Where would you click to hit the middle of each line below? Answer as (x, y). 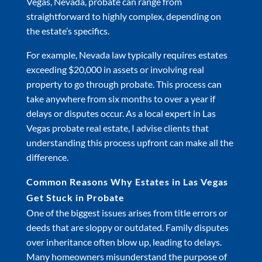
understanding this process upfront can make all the (130, 142)
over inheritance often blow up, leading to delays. (124, 242)
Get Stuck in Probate (75, 197)
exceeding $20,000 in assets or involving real (115, 69)
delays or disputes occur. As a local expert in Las (121, 113)
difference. (47, 157)
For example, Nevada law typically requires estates (127, 54)
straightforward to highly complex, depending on (123, 16)
